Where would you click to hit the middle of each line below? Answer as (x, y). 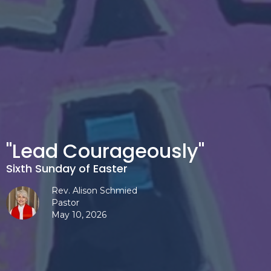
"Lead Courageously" (105, 151)
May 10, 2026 (79, 214)
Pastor (65, 202)
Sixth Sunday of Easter (67, 168)
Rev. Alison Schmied (94, 190)
